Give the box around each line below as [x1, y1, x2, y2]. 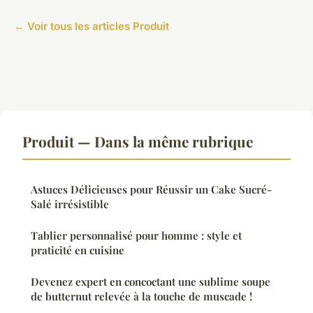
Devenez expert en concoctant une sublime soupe [31, 275, 270, 289]
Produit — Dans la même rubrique [22, 131, 253, 152]
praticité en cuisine [31, 243, 124, 258]
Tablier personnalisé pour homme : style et [31, 228, 242, 243]
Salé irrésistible [31, 197, 109, 212]
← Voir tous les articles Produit [14, 20, 169, 34]
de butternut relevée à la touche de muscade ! [31, 289, 252, 304]
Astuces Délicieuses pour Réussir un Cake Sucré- [31, 182, 272, 197]
